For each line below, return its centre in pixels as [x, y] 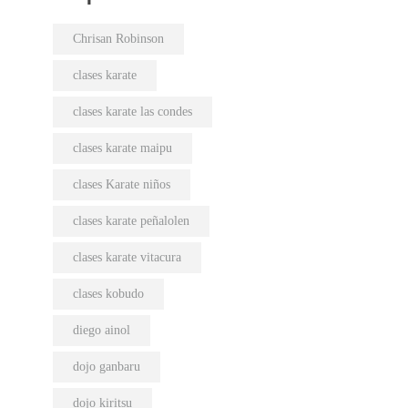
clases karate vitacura [127, 258]
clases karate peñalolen [131, 221]
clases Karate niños [121, 185]
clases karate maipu [122, 148]
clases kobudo [108, 294]
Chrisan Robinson [118, 39]
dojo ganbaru [106, 367]
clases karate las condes [132, 112]
